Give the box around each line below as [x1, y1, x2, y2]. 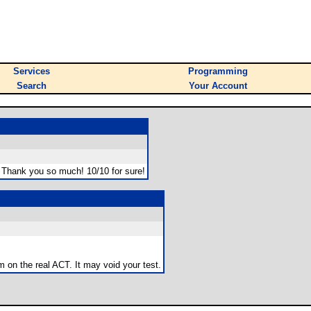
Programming [188, 66, 248, 76]
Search [17, 81, 47, 91]
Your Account [189, 81, 247, 91]
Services [13, 66, 50, 76]
